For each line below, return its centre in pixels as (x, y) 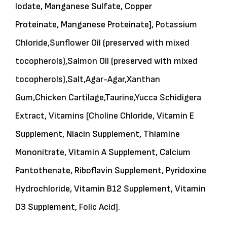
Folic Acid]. (100, 207)
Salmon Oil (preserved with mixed (133, 61)
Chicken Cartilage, (70, 98)
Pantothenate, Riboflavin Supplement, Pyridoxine (111, 171)
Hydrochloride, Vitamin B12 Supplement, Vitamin (110, 189)
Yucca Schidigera (168, 98)
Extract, (31, 116)
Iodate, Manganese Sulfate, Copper (84, 7)
